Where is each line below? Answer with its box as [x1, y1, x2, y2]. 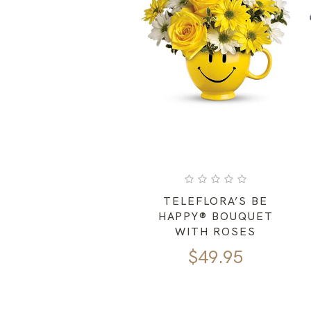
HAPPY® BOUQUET [158, 209, 274, 224]
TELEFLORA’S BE [163, 194, 269, 209]
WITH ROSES [175, 224, 256, 239]
